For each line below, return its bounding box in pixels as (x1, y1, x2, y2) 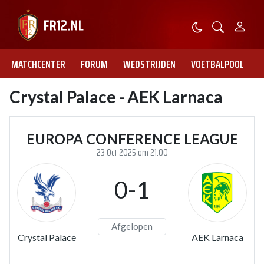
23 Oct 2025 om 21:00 (96, 146, 168, 160)
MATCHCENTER (11, 57, 65, 72)
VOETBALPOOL (191, 57, 244, 72)
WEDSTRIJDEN (123, 57, 176, 72)
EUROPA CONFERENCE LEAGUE (26, 130, 238, 147)
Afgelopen (111, 221, 153, 232)
